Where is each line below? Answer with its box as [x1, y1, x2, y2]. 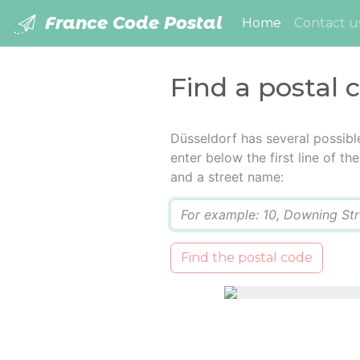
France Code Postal [40, 13, 223, 33]
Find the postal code [180, 250, 313, 266]
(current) [280, 14, 340, 31]
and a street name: [170, 169, 284, 186]
